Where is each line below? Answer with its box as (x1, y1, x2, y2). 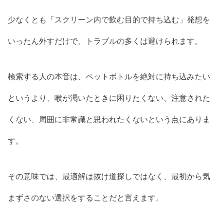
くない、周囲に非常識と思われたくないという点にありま (8, 115, 210, 124)
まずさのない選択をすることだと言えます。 (8, 193, 163, 202)
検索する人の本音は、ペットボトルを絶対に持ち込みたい (8, 73, 210, 81)
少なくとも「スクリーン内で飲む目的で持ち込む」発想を (8, 16, 210, 24)
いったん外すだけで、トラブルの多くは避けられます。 (8, 37, 202, 46)
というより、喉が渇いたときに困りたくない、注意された (8, 94, 210, 103)
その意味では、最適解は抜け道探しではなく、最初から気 (8, 172, 210, 181)
